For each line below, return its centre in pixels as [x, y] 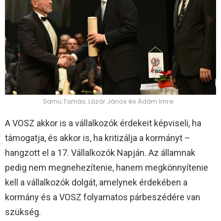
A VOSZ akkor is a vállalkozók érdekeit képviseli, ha [103, 123]
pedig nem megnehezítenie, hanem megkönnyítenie [107, 168]
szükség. [23, 212]
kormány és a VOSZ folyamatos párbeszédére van [103, 197]
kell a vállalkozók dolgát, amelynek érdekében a [96, 183]
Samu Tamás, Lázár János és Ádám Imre [108, 102]
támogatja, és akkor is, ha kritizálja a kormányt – [98, 138]
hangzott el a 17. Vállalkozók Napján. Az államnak [100, 153]
